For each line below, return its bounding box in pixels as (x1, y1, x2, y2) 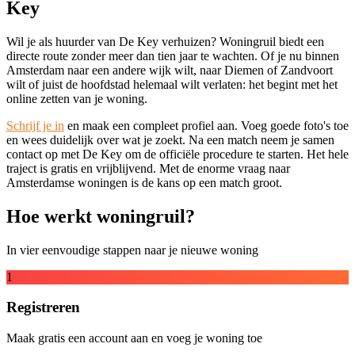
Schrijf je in (6, 118, 64, 132)
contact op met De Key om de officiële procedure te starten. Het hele (6, 147, 349, 161)
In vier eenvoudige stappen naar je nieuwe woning (6, 242, 258, 257)
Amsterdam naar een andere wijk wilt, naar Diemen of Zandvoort (6, 63, 333, 77)
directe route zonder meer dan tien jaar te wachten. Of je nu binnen (6, 48, 339, 63)
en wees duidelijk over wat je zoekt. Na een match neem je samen (6, 132, 334, 147)
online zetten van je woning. (6, 91, 147, 105)
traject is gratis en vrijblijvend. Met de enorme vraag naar (6, 161, 290, 175)
